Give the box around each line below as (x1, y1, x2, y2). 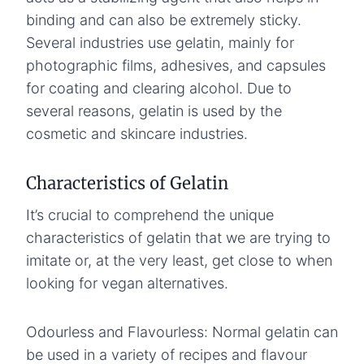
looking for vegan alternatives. (26, 274, 228, 292)
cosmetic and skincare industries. (26, 124, 248, 142)
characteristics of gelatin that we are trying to (26, 228, 331, 246)
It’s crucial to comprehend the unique (26, 206, 274, 223)
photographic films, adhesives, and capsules (26, 56, 326, 74)
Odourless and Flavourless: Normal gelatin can (26, 323, 338, 340)
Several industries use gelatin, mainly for (26, 33, 294, 51)
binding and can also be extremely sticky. (26, 11, 301, 28)
